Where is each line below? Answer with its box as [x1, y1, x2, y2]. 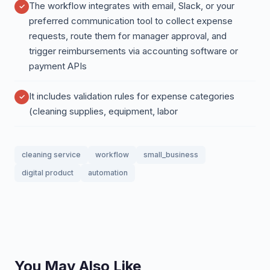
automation [88, 168, 128, 177]
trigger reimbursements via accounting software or [29, 45, 238, 57]
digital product [22, 168, 74, 177]
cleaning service [22, 150, 81, 159]
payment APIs [29, 60, 87, 72]
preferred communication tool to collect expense [29, 15, 233, 27]
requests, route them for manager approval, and [29, 30, 227, 42]
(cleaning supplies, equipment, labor [29, 105, 178, 117]
